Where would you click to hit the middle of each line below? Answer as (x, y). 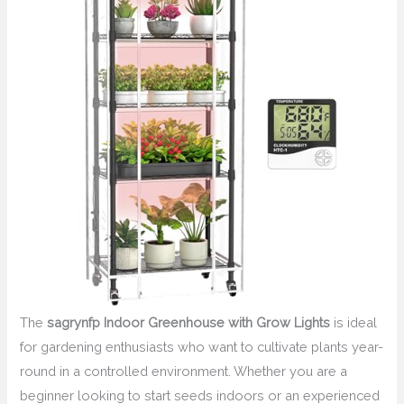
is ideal (354, 322)
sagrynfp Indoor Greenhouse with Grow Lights (189, 322)
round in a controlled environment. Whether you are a (184, 371)
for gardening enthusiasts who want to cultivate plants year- (202, 346)
